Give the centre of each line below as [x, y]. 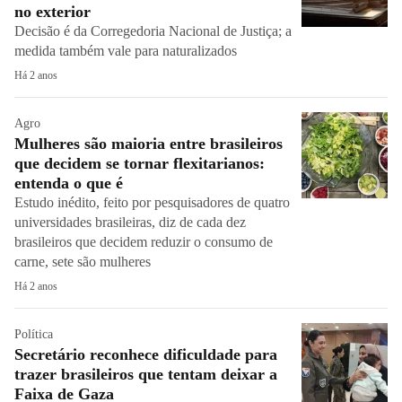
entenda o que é [69, 183]
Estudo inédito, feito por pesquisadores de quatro [152, 202]
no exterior [52, 12]
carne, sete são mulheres [86, 262]
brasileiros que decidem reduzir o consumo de [144, 242]
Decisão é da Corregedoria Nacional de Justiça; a [153, 31]
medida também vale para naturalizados [126, 51]
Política [34, 334]
